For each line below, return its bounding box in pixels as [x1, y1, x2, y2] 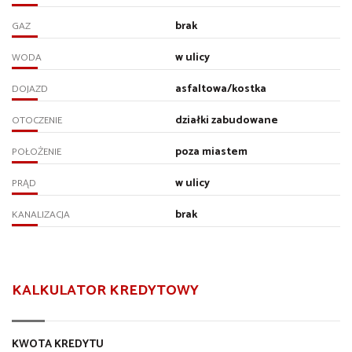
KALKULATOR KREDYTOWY [12, 279, 199, 303]
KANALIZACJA [12, 206, 70, 223]
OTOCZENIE [12, 112, 62, 129]
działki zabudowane [174, 111, 278, 130]
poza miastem [174, 142, 247, 161]
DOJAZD [12, 80, 48, 97]
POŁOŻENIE [12, 143, 61, 160]
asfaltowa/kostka [174, 79, 266, 98]
